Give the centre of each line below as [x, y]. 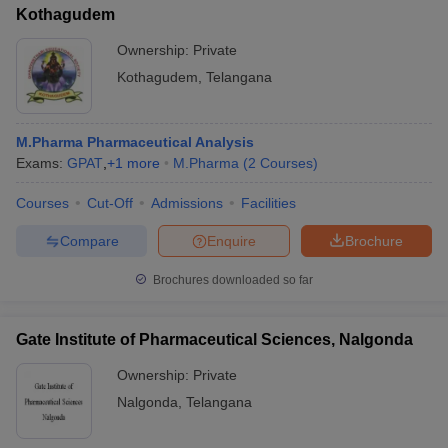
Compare [89, 240]
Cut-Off [110, 203]
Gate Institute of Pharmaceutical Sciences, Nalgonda [214, 339]
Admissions [187, 203]
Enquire [231, 240]
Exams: [41, 163]
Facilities [268, 203]
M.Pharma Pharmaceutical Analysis [135, 142]
